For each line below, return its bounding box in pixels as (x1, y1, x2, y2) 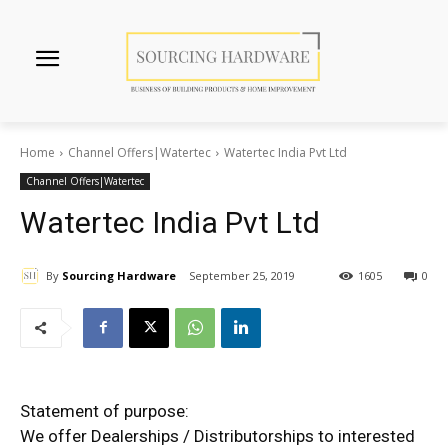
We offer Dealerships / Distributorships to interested (20, 425, 415, 446)
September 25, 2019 (189, 268, 295, 284)
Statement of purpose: (20, 400, 189, 421)
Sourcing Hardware (62, 268, 176, 284)
